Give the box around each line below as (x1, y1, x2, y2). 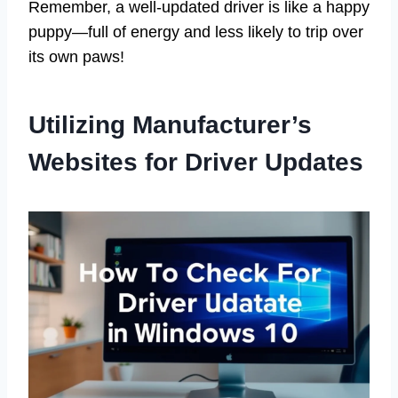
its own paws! (28, 48, 124, 67)
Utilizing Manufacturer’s (28, 111, 312, 139)
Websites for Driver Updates (28, 148, 363, 177)
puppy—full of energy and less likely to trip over (28, 23, 363, 42)
